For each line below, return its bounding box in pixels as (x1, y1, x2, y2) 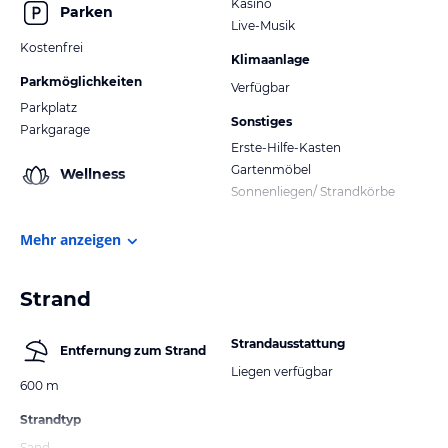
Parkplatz (20, 99, 77, 115)
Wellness (60, 165, 125, 184)
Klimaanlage (231, 51, 310, 67)
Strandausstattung (231, 335, 345, 351)
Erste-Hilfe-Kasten (231, 139, 341, 155)
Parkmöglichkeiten (20, 73, 142, 89)
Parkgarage (20, 121, 90, 137)
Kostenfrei (20, 39, 83, 55)
